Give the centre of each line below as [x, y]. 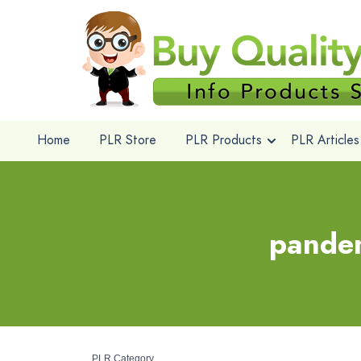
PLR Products [223, 140]
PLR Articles [325, 140]
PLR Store [127, 140]
